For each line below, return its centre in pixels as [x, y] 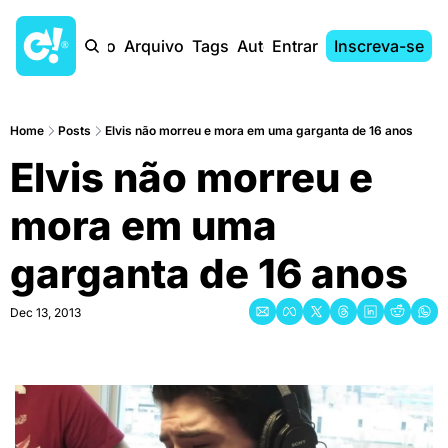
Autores [267, 46]
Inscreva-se [379, 46]
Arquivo [154, 46]
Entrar [295, 46]
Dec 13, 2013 [45, 312]
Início [95, 46]
